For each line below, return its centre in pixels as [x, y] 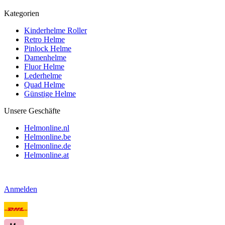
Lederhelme [43, 75]
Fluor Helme [44, 66]
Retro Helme [44, 39]
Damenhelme [45, 57]
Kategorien [22, 13]
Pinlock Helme [48, 48]
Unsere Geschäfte [32, 110]
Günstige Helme [50, 93]
